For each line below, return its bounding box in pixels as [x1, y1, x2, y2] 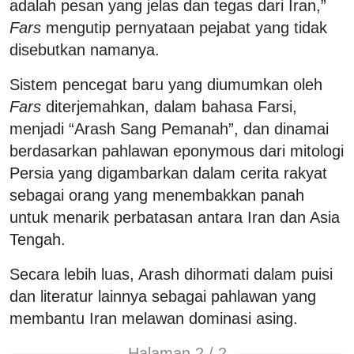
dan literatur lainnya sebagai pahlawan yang [9, 287, 316, 305]
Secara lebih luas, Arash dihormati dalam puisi [9, 265, 333, 283]
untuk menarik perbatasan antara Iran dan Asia [9, 208, 340, 226]
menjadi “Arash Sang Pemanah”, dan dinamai [9, 119, 329, 137]
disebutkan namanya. [9, 40, 164, 58]
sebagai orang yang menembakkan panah [9, 186, 304, 204]
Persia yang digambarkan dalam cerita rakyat [9, 164, 327, 182]
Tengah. [9, 230, 70, 248]
